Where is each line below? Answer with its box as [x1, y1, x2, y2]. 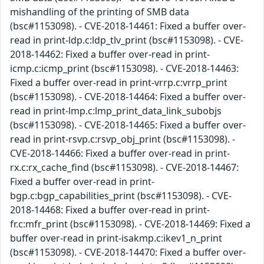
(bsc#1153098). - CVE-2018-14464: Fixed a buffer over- [10, 90, 246, 104]
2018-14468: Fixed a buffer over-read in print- [10, 203, 210, 217]
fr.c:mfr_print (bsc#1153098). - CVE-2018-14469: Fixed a [10, 217, 250, 231]
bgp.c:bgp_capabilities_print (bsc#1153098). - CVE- [10, 189, 232, 203]
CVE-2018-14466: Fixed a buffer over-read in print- [10, 147, 230, 160]
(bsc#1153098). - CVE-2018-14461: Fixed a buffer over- [10, 19, 246, 33]
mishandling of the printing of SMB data [10, 5, 189, 19]
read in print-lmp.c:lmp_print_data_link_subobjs [10, 104, 222, 118]
